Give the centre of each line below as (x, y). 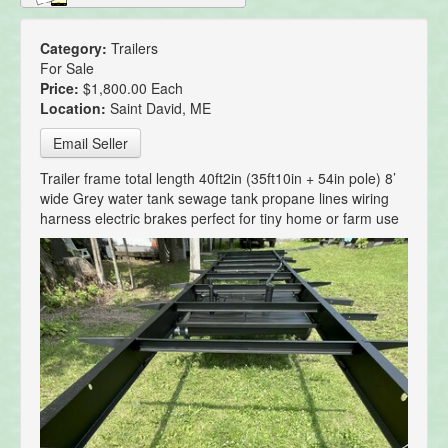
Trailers (134, 48)
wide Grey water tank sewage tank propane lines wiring (214, 198)
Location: (75, 108)
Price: (61, 88)
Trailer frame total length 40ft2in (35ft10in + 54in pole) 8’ (218, 178)
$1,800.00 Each (133, 88)
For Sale (67, 68)
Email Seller (90, 143)
